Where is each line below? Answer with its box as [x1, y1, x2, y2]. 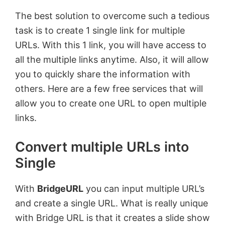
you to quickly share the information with [15, 69, 190, 79]
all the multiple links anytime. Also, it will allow [15, 54, 209, 65]
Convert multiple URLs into [15, 139, 189, 155]
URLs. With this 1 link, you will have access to [15, 40, 206, 50]
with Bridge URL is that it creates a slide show [15, 212, 210, 223]
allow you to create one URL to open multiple [15, 98, 206, 108]
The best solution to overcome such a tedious [15, 11, 209, 21]
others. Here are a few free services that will [15, 83, 203, 94]
